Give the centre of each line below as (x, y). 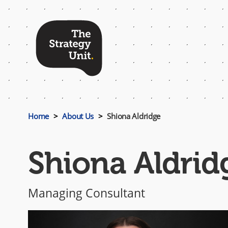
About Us (78, 116)
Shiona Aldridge (133, 116)
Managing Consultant (87, 193)
